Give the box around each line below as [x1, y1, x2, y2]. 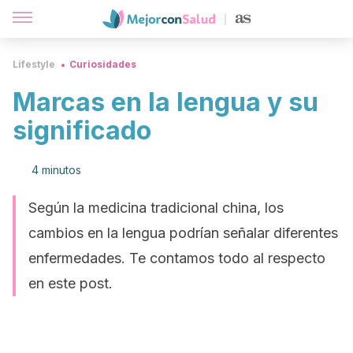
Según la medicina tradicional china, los [28, 199, 284, 216]
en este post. [28, 275, 113, 292]
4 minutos [32, 163, 81, 176]
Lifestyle [13, 58, 55, 70]
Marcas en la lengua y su [13, 87, 318, 117]
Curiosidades [69, 58, 136, 70]
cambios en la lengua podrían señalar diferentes [28, 225, 338, 241]
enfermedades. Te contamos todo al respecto [28, 250, 325, 266]
